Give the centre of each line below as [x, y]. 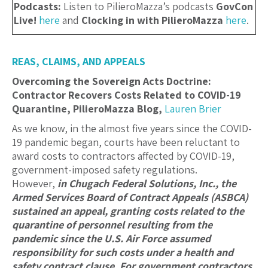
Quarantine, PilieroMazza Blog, [87, 109]
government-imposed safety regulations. [105, 170]
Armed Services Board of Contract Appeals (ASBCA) [130, 197]
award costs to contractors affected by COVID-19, [123, 156]
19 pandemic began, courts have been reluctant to [126, 142]
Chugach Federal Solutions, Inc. [142, 184]
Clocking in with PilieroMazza [153, 20]
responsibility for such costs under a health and [123, 252]
